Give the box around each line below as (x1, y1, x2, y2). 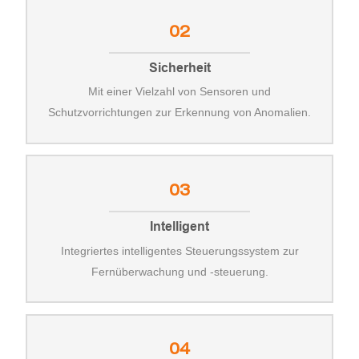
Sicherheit (148, 60, 211, 75)
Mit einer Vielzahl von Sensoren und (88, 85, 271, 99)
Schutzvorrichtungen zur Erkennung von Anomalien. (48, 106, 311, 119)
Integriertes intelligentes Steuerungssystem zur (60, 244, 299, 257)
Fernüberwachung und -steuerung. (91, 264, 268, 278)
